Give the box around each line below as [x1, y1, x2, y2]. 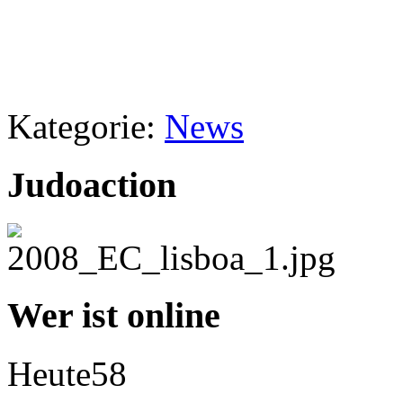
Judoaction [7, 164, 176, 205]
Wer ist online [7, 295, 220, 336]
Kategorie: [7, 107, 165, 147]
